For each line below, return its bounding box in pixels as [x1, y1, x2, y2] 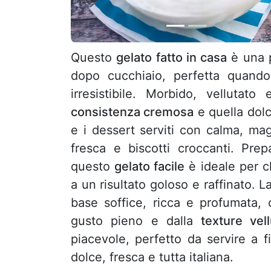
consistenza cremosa [71, 105, 194, 120]
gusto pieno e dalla [71, 214, 201, 229]
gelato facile [114, 159, 185, 174]
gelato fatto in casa [116, 50, 227, 65]
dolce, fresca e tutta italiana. [71, 250, 233, 265]
